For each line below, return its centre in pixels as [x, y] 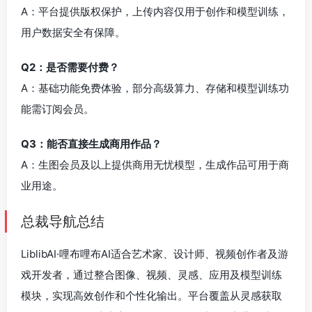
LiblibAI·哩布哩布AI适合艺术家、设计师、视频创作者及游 [155, 254]
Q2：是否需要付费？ [70, 68]
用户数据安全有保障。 [73, 33]
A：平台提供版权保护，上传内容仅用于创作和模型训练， [155, 12]
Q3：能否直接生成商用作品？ [91, 144]
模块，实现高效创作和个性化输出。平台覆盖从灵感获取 [151, 296]
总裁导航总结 [63, 222]
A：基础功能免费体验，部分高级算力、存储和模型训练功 [155, 88]
